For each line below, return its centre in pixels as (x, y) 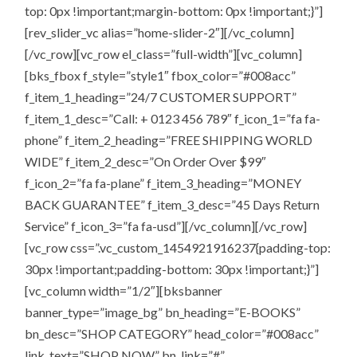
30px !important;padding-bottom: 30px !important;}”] (172, 269)
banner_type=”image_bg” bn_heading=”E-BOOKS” (163, 312)
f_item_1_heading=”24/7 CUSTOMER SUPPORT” (161, 96)
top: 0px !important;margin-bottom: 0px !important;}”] (174, 10)
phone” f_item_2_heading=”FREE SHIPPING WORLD (169, 139)
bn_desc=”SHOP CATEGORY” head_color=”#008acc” (172, 333)
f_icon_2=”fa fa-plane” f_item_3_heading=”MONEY (163, 182)
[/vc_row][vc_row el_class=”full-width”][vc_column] (164, 53)
